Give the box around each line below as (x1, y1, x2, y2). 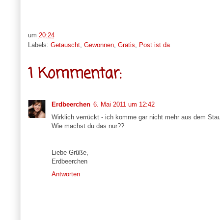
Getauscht (50, 41, 80, 49)
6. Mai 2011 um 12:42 (93, 100, 155, 108)
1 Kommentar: (27, 62, 121, 85)
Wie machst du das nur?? (51, 122, 124, 130)
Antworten (51, 170, 80, 178)
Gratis (117, 41, 135, 49)
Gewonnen (83, 41, 114, 49)
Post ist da (138, 41, 170, 49)
